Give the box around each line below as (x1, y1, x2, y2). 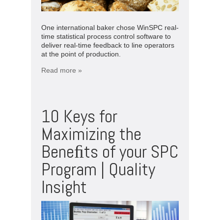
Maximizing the (41, 122, 141, 145)
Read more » (41, 66, 82, 74)
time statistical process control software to (41, 32, 171, 40)
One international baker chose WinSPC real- (41, 23, 179, 31)
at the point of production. (41, 50, 121, 58)
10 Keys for (41, 105, 117, 128)
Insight (41, 175, 87, 198)
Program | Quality (41, 158, 155, 181)
